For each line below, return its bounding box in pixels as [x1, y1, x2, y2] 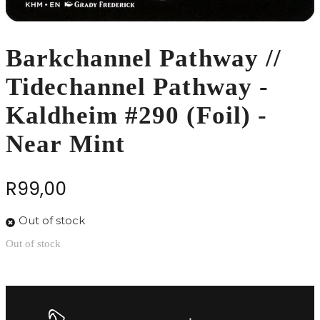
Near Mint [6, 130, 125, 159]
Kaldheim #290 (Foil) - [6, 101, 268, 130]
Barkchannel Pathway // [6, 44, 282, 73]
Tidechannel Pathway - [6, 73, 269, 101]
